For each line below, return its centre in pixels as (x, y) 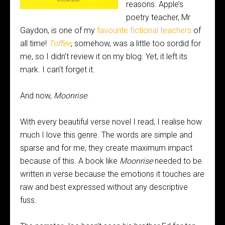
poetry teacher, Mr (158, 17)
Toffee (60, 43)
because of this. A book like (70, 161)
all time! (34, 43)
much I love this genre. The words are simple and (106, 135)
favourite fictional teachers (144, 30)
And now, (37, 96)
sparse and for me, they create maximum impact (106, 148)
